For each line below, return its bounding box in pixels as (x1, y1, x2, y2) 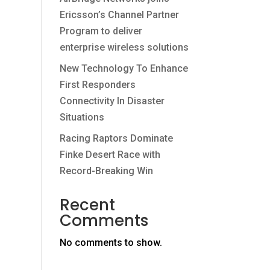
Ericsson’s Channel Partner (59, 9, 179, 20)
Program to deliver (59, 25, 142, 37)
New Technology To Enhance (59, 63, 188, 74)
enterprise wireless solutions (59, 42, 189, 53)
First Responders (59, 79, 136, 90)
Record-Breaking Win (59, 165, 153, 177)
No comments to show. (59, 237, 162, 248)
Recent (59, 194, 115, 216)
